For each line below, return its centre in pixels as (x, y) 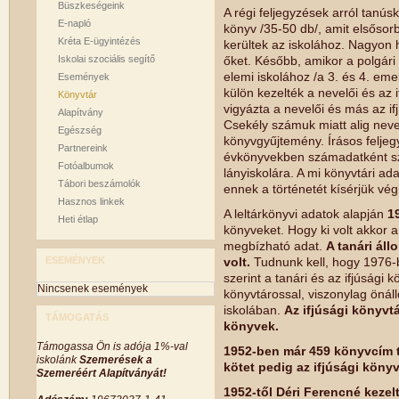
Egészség (80, 130)
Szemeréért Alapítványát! (102, 373)
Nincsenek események (93, 289)
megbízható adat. (275, 246)
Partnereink (83, 148)
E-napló (74, 23)
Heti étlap (78, 219)
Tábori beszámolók (99, 183)
